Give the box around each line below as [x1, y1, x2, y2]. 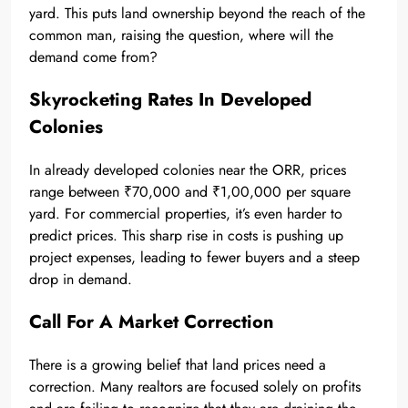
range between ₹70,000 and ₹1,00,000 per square [29, 180, 351, 202]
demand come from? [29, 46, 158, 67]
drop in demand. [29, 268, 132, 290]
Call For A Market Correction [29, 308, 274, 335]
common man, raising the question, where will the [29, 24, 333, 46]
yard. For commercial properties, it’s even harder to [29, 202, 342, 224]
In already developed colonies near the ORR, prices [29, 158, 346, 180]
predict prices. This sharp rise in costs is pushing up [29, 224, 343, 246]
